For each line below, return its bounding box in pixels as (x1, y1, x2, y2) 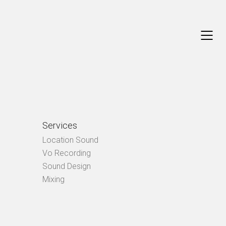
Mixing (42, 175, 65, 185)
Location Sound (42, 135, 98, 145)
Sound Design (42, 161, 91, 172)
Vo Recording (42, 148, 91, 158)
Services (42, 120, 77, 131)
